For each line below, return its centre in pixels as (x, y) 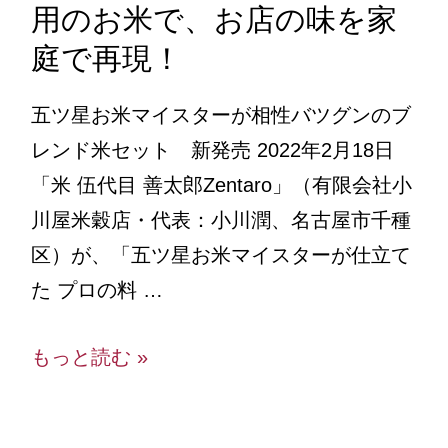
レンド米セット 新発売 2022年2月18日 (212, 149)
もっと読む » (89, 356)
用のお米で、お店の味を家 (213, 19)
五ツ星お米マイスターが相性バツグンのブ (220, 114)
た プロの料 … (96, 289)
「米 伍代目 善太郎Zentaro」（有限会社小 (221, 184)
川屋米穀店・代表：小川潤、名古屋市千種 (220, 219)
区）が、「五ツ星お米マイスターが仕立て (220, 254)
